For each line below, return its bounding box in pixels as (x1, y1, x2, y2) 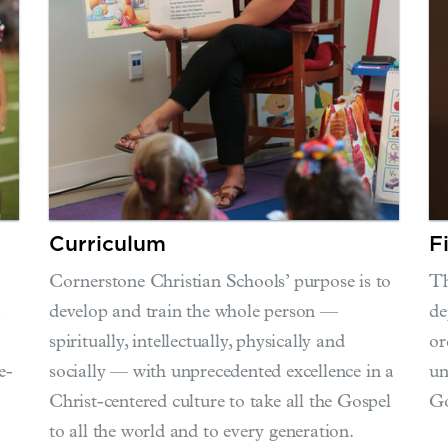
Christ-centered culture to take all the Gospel (49, 394, 391, 413)
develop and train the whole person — (49, 304, 338, 323)
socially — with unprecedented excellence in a (49, 364, 394, 383)
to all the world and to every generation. (49, 424, 354, 443)
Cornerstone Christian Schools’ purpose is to (49, 274, 392, 293)
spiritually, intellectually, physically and (49, 334, 345, 353)
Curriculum (49, 231, 166, 257)
